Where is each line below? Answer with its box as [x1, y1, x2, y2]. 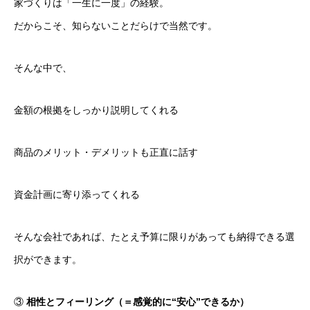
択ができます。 [14, 254, 82, 265]
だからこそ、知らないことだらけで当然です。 [14, 20, 217, 31]
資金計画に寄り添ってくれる [14, 189, 140, 200]
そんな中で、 [14, 62, 72, 73]
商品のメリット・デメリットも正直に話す [14, 147, 198, 158]
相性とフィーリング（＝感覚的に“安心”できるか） [26, 296, 249, 307]
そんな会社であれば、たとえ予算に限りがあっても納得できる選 [14, 231, 295, 242]
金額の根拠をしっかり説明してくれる [14, 104, 179, 116]
